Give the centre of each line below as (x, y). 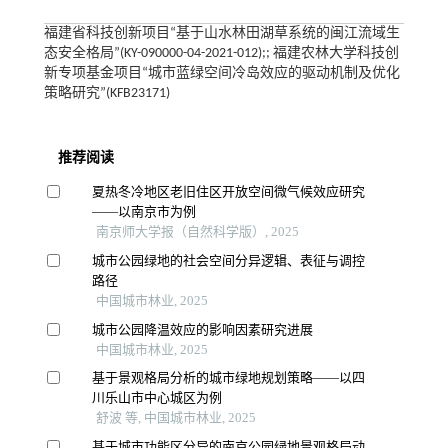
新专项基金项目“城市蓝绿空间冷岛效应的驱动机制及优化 (221, 73)
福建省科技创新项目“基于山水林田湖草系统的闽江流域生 (221, 33)
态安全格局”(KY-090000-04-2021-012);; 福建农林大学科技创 (221, 53)
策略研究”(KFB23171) (106, 93)
